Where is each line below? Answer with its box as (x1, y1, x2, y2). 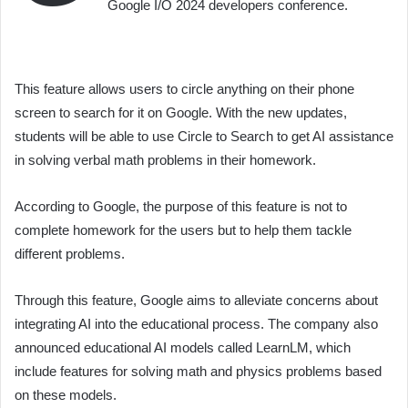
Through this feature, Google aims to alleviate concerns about (15, 292, 378, 308)
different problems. (15, 246, 125, 261)
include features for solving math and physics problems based (15, 363, 382, 379)
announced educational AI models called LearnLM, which (15, 340, 351, 355)
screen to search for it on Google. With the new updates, (15, 105, 347, 120)
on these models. (15, 387, 117, 403)
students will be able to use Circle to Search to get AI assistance (15, 128, 393, 144)
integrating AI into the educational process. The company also (15, 316, 378, 331)
